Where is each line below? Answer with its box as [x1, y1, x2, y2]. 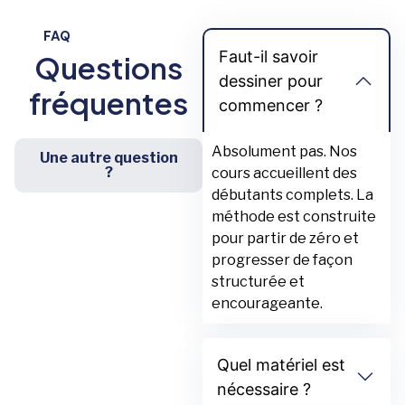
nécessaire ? [217, 380, 311, 400]
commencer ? [219, 96, 323, 116]
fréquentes [29, 84, 188, 122]
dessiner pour [219, 71, 323, 91]
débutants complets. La [212, 186, 373, 204]
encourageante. [212, 295, 323, 313]
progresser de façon [212, 251, 353, 269]
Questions [34, 49, 183, 87]
